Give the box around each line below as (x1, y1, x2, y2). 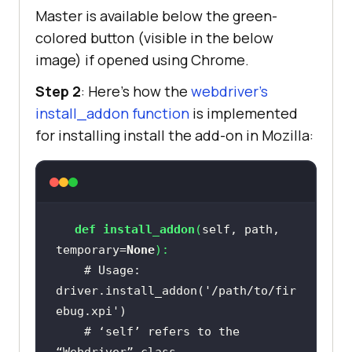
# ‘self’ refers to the (83, 324, 240, 339)
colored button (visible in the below (35, 28, 273, 48)
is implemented (189, 104, 298, 123)
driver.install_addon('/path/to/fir (55, 284, 296, 299)
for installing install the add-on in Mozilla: (35, 126, 313, 145)
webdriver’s (191, 82, 268, 101)
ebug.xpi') (55, 304, 126, 319)
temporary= (55, 243, 126, 258)
